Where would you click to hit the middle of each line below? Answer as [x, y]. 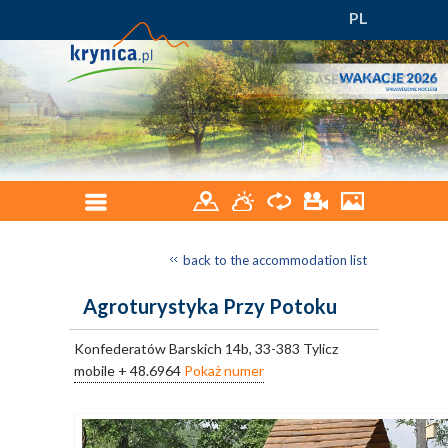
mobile [96, 370]
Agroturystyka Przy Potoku [210, 306]
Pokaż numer [224, 370]
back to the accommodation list [275, 260]
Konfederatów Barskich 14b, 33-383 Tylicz [206, 348]
